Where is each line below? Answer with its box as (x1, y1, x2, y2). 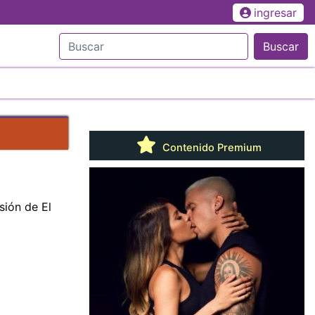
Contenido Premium (159, 141, 262, 154)
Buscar (263, 39, 299, 53)
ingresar (253, 5, 297, 20)
